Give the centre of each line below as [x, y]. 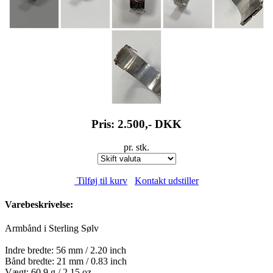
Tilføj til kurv [101, 180]
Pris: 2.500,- [123, 124]
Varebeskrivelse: [39, 205]
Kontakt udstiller [167, 180]
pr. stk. [136, 147]
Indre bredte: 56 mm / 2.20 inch [66, 250]
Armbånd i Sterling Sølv [52, 229]
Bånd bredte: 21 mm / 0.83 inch [66, 261]
